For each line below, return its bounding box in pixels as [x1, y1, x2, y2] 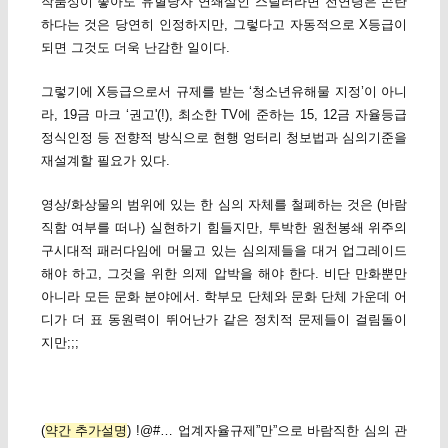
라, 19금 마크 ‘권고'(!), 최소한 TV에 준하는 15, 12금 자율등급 [40, 106, 408, 122]
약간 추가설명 [44, 423, 128, 439]
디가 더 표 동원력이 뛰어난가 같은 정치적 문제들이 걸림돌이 [40, 311, 408, 327]
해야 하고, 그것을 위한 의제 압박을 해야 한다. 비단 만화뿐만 [40, 265, 408, 281]
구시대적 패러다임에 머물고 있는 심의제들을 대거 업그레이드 [40, 242, 408, 258]
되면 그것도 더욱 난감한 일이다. [40, 39, 230, 55]
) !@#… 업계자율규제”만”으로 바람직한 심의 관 [127, 423, 408, 439]
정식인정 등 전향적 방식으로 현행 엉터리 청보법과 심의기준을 [40, 129, 408, 145]
